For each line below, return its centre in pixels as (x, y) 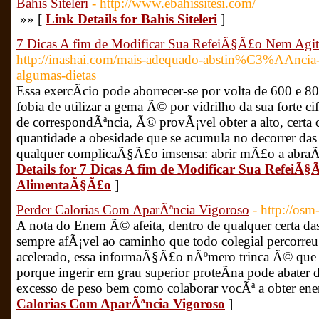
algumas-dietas (56, 75)
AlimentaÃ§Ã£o (64, 185)
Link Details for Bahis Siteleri (131, 19)
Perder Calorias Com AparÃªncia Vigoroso (133, 210)
